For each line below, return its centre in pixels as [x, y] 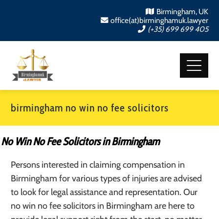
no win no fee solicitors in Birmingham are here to [103, 206]
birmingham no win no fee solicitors [90, 108]
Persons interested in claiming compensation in [98, 165]
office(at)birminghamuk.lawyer [159, 20]
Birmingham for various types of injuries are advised [107, 178]
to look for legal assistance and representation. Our [104, 192]
